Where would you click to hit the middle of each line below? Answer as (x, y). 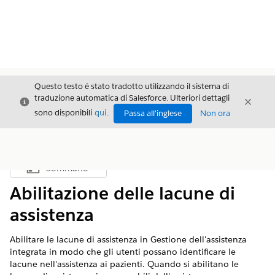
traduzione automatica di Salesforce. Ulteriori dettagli (132, 98)
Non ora (215, 113)
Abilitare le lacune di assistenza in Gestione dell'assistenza (128, 239)
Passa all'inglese (153, 113)
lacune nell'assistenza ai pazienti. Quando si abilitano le (124, 264)
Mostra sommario (90, 171)
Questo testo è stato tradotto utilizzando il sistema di (132, 86)
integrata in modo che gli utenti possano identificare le (123, 252)
